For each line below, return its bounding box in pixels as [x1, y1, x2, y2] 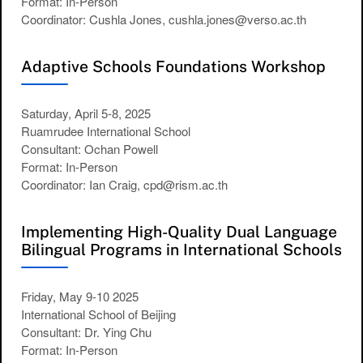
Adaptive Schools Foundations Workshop [21, 58, 326, 76]
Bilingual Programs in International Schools [21, 241, 342, 259]
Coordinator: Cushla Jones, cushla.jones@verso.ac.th [21, 11, 306, 28]
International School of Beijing [21, 305, 176, 322]
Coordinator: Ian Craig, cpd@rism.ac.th [21, 176, 228, 194]
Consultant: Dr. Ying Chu [21, 322, 152, 340]
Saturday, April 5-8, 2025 [21, 105, 151, 122]
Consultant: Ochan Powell [21, 140, 158, 158]
